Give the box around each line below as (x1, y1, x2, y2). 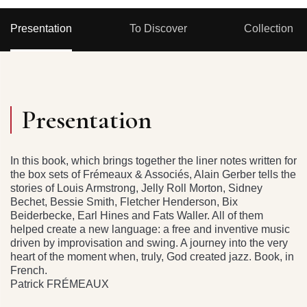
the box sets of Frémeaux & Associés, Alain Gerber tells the (10, 169, 296, 181)
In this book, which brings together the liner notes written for (10, 155, 297, 167)
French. (10, 265, 47, 277)
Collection (244, 23, 294, 35)
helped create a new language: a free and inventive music (10, 223, 290, 236)
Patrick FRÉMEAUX (10, 278, 109, 291)
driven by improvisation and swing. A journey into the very (10, 237, 288, 249)
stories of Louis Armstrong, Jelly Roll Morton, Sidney (10, 182, 262, 195)
